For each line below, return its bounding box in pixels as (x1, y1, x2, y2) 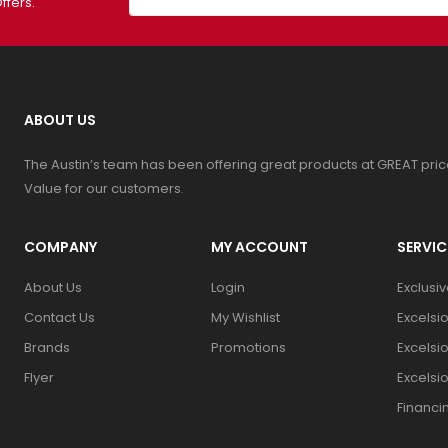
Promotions (210, 337, 286, 357)
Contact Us (23, 307, 95, 327)
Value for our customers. (23, 178, 184, 198)
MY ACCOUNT (210, 236, 308, 257)
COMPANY (23, 236, 97, 257)
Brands (23, 337, 70, 357)
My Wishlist (210, 307, 280, 327)
